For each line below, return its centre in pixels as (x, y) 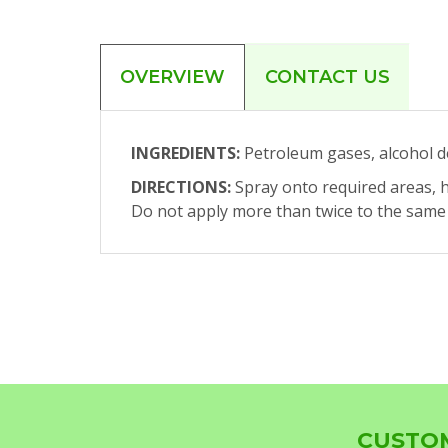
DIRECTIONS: (181, 186)
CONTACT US (327, 76)
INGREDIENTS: (185, 152)
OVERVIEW (172, 76)
